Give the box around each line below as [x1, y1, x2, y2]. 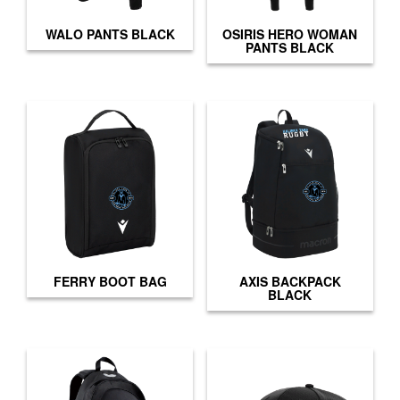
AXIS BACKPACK [238, 272, 341, 291]
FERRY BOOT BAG [53, 272, 167, 291]
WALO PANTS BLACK [45, 25, 175, 44]
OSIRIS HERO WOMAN [222, 25, 358, 44]
